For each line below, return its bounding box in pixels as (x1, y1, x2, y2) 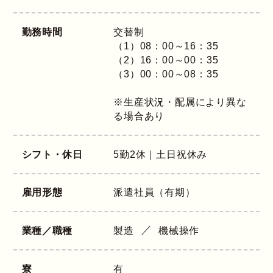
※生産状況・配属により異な (113, 97, 247, 108)
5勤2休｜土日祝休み (113, 149, 208, 160)
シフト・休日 (21, 149, 83, 160)
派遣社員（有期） (113, 187, 196, 198)
